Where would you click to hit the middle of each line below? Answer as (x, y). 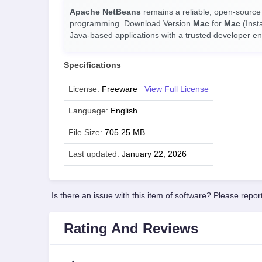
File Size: (85, 132)
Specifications (92, 65)
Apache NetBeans (105, 12)
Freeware (120, 89)
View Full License (177, 89)
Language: (88, 111)
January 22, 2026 (154, 154)
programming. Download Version (131, 24)
